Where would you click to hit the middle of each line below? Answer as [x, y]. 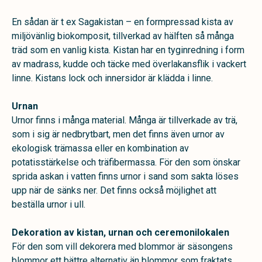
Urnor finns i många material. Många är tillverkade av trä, [125, 120]
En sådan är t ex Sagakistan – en [79, 22]
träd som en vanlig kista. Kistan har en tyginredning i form [128, 50]
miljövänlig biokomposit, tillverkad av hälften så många [123, 36]
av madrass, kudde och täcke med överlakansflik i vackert [129, 64]
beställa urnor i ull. [49, 204]
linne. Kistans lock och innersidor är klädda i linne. [112, 78]
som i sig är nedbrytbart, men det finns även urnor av [118, 134]
